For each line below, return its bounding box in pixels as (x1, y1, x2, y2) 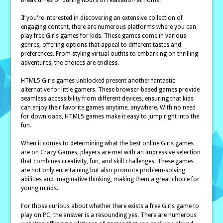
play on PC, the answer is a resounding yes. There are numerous (21, 212, 197, 219)
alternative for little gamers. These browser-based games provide (21, 86, 200, 93)
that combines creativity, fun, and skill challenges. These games (21, 158, 194, 165)
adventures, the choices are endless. (21, 59, 119, 66)
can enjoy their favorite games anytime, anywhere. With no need (21, 104, 196, 111)
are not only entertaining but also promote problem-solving (21, 167, 186, 174)
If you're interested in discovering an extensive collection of (21, 14, 183, 21)
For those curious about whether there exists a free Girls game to (21, 203, 200, 210)
